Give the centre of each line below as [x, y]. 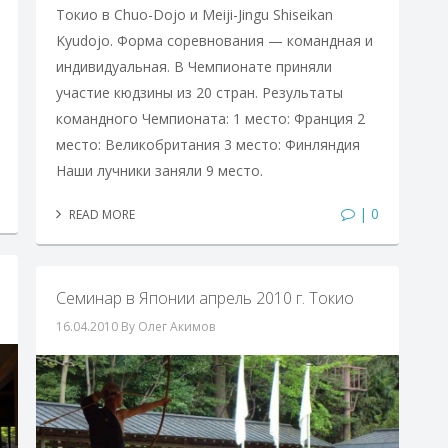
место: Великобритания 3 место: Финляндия [207, 145]
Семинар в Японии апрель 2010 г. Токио [204, 298]
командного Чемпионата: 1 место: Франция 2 [210, 119]
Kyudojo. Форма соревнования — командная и [214, 41]
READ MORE [100, 215]
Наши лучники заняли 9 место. [167, 171]
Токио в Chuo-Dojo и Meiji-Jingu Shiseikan [194, 15]
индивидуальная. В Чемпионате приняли [193, 67]
